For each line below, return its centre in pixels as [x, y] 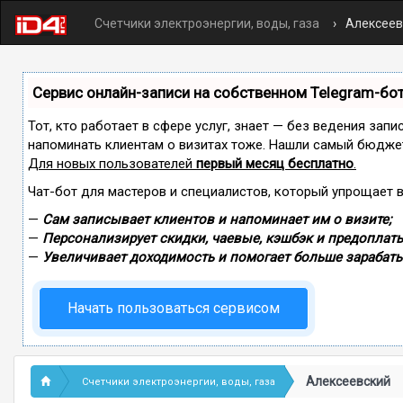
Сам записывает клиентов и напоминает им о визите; [217, 219]
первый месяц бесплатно [275, 164]
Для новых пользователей [112, 164]
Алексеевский [349, 381]
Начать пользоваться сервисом [174, 308]
